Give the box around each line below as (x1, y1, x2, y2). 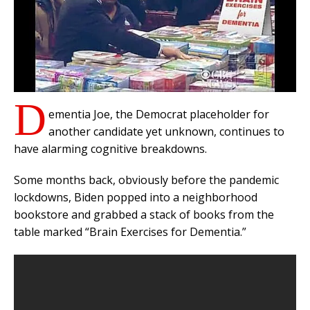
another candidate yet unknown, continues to (48, 124, 284, 140)
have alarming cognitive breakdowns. (14, 141, 207, 157)
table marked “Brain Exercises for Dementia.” (14, 224, 246, 240)
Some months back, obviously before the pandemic (14, 172, 279, 188)
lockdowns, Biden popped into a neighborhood (14, 190, 257, 206)
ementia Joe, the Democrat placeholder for (48, 107, 269, 122)
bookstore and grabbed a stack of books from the (14, 207, 274, 223)
